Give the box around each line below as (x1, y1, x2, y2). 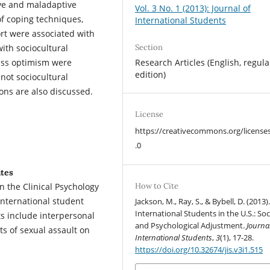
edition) (135, 69, 166, 81)
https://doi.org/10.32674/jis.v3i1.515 (135, 244, 263, 256)
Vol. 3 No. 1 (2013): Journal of (135, 2, 251, 14)
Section (135, 42, 163, 53)
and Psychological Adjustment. (135, 220, 247, 231)
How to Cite (135, 181, 179, 192)
